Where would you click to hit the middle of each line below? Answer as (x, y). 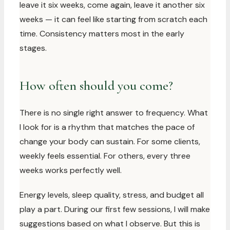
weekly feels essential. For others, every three (105, 156)
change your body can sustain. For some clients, (110, 141)
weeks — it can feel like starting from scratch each (113, 19)
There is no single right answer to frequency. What (114, 113)
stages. (33, 48)
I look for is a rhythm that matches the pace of (107, 127)
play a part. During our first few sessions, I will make (115, 209)
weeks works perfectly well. (71, 170)
